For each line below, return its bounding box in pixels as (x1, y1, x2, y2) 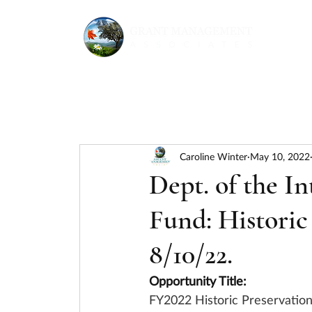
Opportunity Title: (149, 273, 247, 288)
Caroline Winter (180, 150, 247, 162)
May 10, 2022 (250, 150, 310, 162)
